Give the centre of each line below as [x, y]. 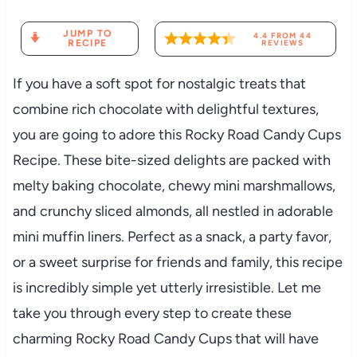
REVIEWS [283, 42]
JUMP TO [88, 34]
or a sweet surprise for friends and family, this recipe [177, 262]
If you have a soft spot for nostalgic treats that [159, 83]
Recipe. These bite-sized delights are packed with [171, 160]
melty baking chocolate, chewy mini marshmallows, [174, 185]
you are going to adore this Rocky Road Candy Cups [177, 134]
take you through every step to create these [152, 313]
